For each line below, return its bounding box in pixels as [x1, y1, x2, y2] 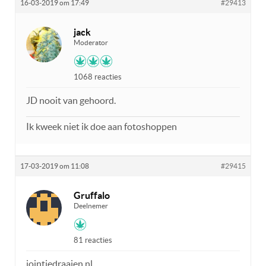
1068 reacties [74, 72, 122, 81]
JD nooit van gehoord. [26, 94, 116, 106]
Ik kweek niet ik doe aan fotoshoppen [26, 121, 177, 132]
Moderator [74, 38, 108, 46]
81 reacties [74, 235, 112, 245]
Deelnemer [74, 201, 108, 210]
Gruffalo [74, 189, 110, 201]
